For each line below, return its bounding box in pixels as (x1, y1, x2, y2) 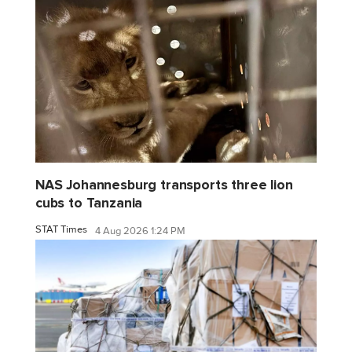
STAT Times (35, 222, 87, 236)
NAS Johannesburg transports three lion (35, 176, 293, 193)
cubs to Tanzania (35, 194, 143, 211)
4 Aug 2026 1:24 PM (95, 225, 185, 238)
